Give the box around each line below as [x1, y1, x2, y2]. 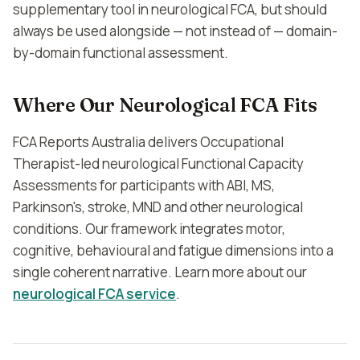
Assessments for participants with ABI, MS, [13, 176, 275, 194]
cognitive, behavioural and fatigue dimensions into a [13, 241, 333, 260]
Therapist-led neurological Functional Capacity [13, 154, 304, 173]
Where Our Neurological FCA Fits [13, 93, 317, 117]
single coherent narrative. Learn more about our [13, 263, 307, 281]
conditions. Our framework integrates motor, [13, 219, 285, 238]
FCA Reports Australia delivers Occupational [13, 133, 284, 151]
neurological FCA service [13, 284, 176, 303]
